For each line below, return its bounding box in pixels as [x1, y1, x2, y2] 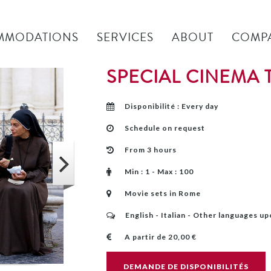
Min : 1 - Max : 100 [124, 167, 194, 176]
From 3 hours [124, 145, 177, 154]
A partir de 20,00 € [124, 232, 197, 241]
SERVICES [97, 29, 154, 45]
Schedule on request [124, 123, 205, 132]
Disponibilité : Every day [124, 102, 218, 111]
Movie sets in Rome [124, 189, 201, 198]
